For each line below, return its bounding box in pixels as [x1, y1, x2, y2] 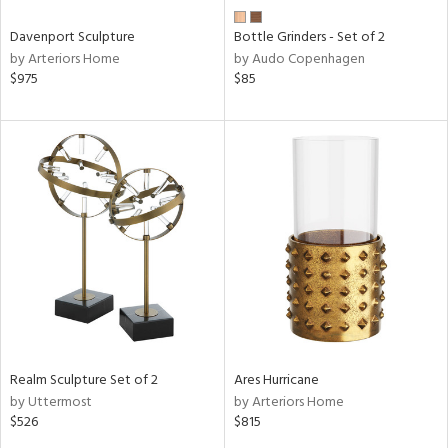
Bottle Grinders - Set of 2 [233, 26, 385, 49]
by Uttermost [10, 390, 92, 414]
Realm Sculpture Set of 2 [10, 368, 158, 392]
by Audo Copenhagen [233, 48, 365, 71]
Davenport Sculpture [10, 26, 135, 49]
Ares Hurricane [233, 368, 319, 392]
